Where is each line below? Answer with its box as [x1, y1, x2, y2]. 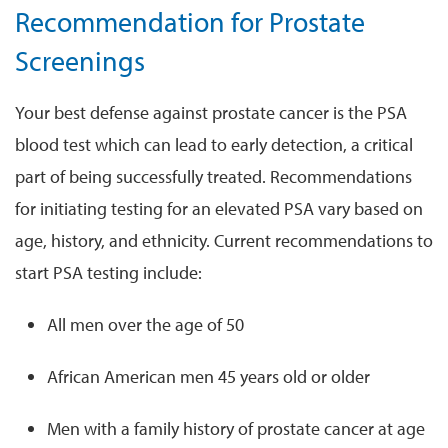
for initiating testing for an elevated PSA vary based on [15, 196, 423, 220]
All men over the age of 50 [47, 312, 244, 336]
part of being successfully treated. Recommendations [15, 164, 412, 188]
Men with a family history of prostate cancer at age [47, 416, 425, 440]
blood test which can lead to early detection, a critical [15, 132, 413, 156]
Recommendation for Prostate [15, 3, 365, 39]
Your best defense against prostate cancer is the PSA [15, 100, 407, 124]
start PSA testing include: [15, 260, 202, 284]
